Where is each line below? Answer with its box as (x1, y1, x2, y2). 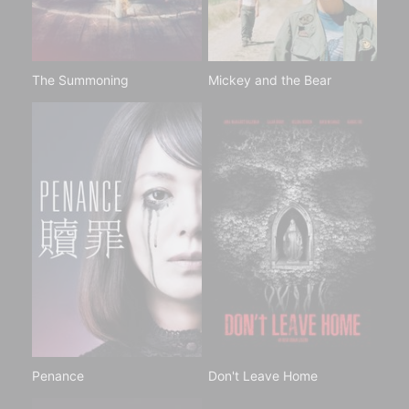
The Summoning (32, 72, 129, 89)
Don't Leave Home (207, 367, 318, 383)
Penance (32, 367, 84, 383)
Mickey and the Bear (207, 72, 331, 89)
